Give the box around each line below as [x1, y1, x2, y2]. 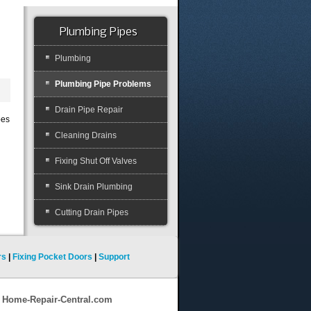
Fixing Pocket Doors [12, 252, 92, 262]
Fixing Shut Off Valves [55, 156, 137, 166]
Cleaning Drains [55, 131, 117, 140]
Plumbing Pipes [60, 26, 138, 38]
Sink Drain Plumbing [55, 182, 133, 192]
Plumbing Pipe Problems [55, 79, 152, 89]
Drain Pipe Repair [55, 105, 124, 115]
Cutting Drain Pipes [55, 208, 129, 217]
